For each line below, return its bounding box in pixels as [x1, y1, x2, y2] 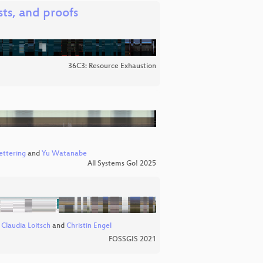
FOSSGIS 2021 [109, 235, 156, 244]
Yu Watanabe [42, 150, 87, 159]
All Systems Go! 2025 [87, 160, 156, 168]
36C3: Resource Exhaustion [68, 62, 156, 71]
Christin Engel [66, 222, 112, 231]
